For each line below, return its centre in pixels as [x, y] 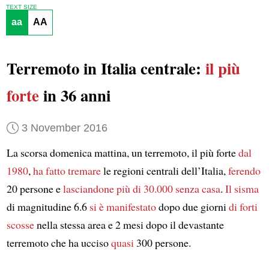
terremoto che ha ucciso [59, 243]
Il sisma [242, 189]
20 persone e [35, 189]
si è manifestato [122, 207]
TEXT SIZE [21, 7]
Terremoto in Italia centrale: [106, 68]
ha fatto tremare [67, 171]
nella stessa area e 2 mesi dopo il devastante [129, 225]
